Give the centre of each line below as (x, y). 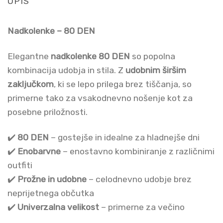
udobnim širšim (156, 70)
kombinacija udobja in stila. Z (66, 70)
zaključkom (31, 84)
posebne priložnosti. (48, 112)
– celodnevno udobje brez (139, 179)
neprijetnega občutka (51, 193)
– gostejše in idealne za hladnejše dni (124, 137)
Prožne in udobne (52, 179)
